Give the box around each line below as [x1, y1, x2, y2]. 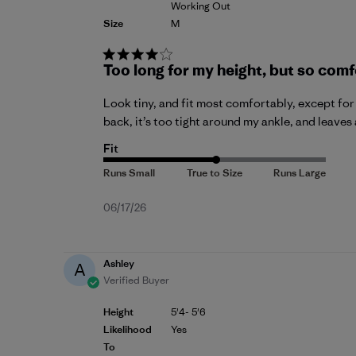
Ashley [103, 257, 134, 271]
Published [145, 199, 206, 218]
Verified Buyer [103, 273, 169, 288]
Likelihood [103, 323, 152, 337]
